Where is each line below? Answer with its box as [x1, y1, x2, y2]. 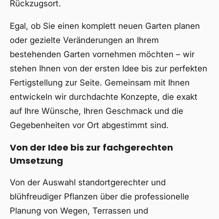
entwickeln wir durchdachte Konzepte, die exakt [10, 92, 197, 102]
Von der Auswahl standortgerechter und [10, 177, 166, 187]
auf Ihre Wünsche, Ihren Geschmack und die [10, 106, 183, 116]
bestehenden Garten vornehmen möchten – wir [10, 49, 195, 59]
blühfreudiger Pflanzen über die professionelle [10, 192, 189, 201]
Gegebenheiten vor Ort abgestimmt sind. [10, 120, 169, 130]
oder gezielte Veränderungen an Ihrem [10, 35, 159, 45]
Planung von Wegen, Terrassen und [10, 206, 148, 216]
